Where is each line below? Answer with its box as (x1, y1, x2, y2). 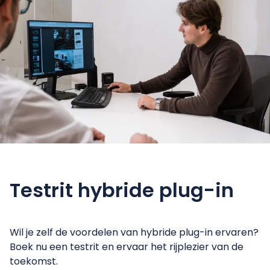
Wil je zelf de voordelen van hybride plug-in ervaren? (10, 225, 259, 240)
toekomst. (10, 254, 58, 269)
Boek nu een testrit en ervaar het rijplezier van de (10, 240, 243, 254)
